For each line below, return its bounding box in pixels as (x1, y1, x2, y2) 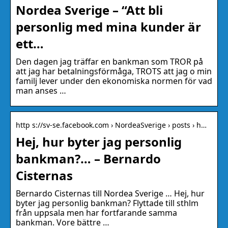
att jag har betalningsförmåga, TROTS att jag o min (16, 66, 212, 77)
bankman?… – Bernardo (16, 150, 161, 167)
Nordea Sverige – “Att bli (16, 2, 163, 19)
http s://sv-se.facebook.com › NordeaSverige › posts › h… (16, 120, 207, 130)
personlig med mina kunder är (16, 18, 201, 36)
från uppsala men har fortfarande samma (16, 207, 177, 219)
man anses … (16, 85, 66, 97)
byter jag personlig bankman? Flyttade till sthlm (16, 197, 198, 209)
